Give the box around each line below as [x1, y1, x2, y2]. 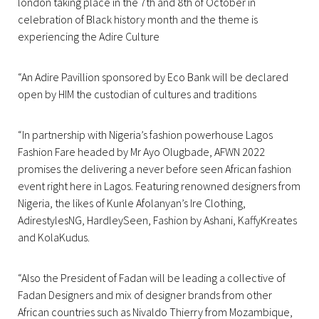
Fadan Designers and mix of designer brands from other [18, 288, 272, 303]
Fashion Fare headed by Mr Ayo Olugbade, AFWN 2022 [18, 145, 265, 159]
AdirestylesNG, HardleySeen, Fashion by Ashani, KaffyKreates [18, 213, 297, 228]
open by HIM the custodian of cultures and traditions [18, 87, 256, 102]
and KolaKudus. [18, 230, 90, 245]
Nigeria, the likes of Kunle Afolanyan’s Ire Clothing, [18, 196, 246, 211]
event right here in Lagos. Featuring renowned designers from [18, 179, 300, 194]
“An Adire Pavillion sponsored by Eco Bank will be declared [18, 70, 288, 85]
